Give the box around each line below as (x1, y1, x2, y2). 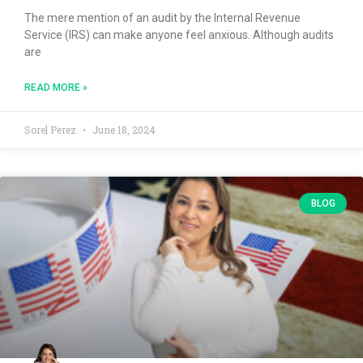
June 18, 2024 (90, 122, 156, 136)
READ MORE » (24, 81, 88, 93)
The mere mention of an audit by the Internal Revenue (24, 11, 301, 24)
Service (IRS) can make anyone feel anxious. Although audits (24, 28, 334, 41)
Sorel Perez (24, 122, 79, 136)
